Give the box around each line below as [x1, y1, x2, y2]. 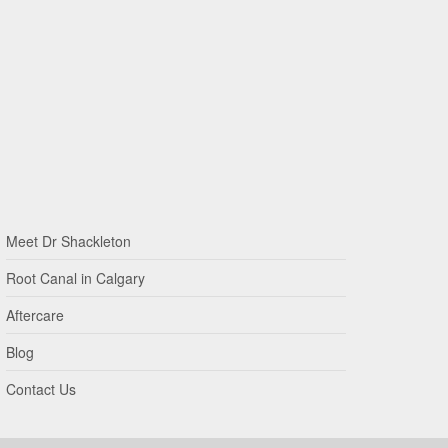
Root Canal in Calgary [6, 268, 145, 289]
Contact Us [6, 379, 76, 400]
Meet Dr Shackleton [6, 231, 131, 252]
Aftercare [6, 305, 64, 326]
